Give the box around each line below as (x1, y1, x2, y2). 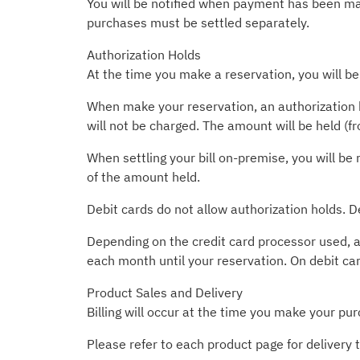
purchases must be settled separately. (87, 14, 309, 31)
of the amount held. (87, 169, 200, 185)
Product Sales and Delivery (87, 284, 243, 301)
